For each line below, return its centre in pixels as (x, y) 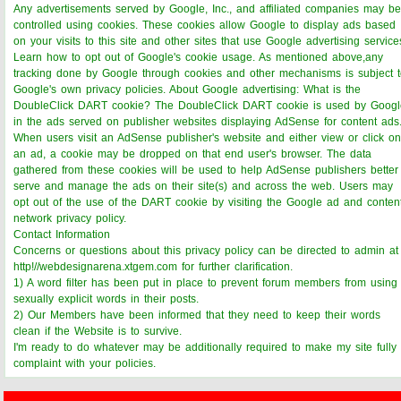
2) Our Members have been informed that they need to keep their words (197, 315)
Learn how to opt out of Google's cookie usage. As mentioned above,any (198, 57)
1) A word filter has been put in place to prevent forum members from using (205, 282)
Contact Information (62, 234)
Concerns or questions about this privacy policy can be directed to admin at (206, 250)
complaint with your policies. (85, 363)
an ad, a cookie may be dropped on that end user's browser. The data (192, 154)
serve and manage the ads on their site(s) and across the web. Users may (203, 186)
